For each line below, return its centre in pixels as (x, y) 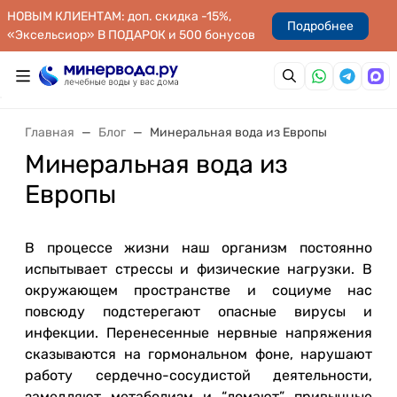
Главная (50, 132)
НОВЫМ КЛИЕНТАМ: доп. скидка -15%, (119, 16)
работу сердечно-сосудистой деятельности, (198, 375)
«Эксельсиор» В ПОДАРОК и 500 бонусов (131, 35)
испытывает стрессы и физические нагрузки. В (198, 269)
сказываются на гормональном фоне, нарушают (198, 354)
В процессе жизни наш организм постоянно (198, 248)
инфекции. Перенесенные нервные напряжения (198, 333)
